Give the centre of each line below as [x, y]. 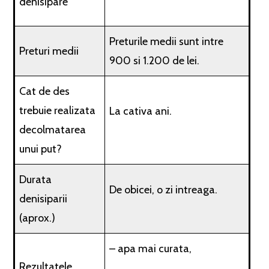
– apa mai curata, [151, 249]
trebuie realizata [58, 110]
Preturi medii [49, 51]
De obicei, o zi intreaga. [164, 190]
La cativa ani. [141, 111]
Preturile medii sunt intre [167, 41]
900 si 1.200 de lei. [155, 61]
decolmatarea [53, 130]
